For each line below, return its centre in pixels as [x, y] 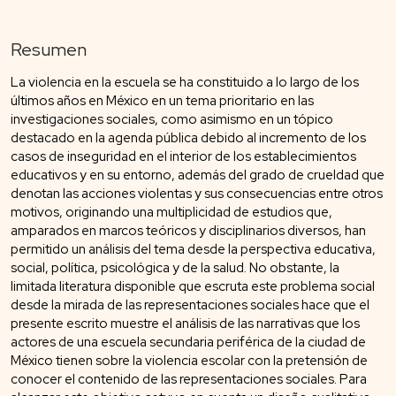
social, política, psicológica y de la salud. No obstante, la [175, 267]
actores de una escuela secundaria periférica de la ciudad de [188, 342]
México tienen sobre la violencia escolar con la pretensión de [189, 360]
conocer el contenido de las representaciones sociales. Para [189, 379]
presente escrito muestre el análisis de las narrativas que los [185, 323]
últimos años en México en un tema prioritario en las [162, 100]
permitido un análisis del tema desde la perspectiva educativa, [193, 249]
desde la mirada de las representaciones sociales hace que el [190, 305]
